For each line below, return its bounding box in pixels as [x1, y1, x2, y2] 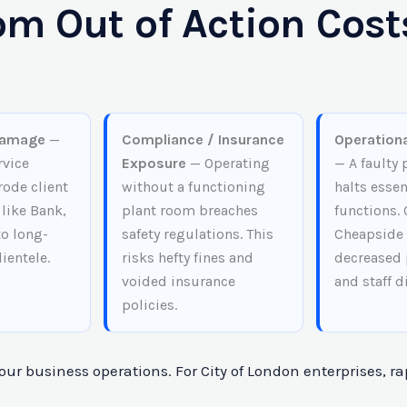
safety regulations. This [121, 224, 273, 243]
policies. [121, 295, 177, 313]
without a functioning [121, 177, 265, 195]
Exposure [121, 154, 186, 172]
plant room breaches [121, 201, 258, 219]
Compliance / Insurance [121, 130, 284, 148]
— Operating [185, 154, 270, 172]
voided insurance [121, 272, 235, 290]
